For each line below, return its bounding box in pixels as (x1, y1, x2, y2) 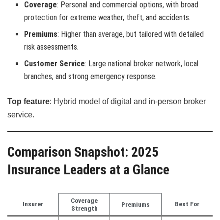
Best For (175, 200, 199, 208)
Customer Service (24, 59, 85, 69)
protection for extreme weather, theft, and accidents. (24, 13, 191, 23)
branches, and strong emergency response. (24, 72, 157, 82)
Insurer (23, 200, 43, 208)
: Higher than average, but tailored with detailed (57, 29, 204, 39)
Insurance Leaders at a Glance (7, 162, 169, 178)
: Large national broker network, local (85, 59, 199, 69)
